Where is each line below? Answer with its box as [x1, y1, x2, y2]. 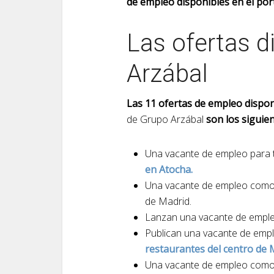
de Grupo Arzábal [127, 113, 206, 126]
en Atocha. [145, 163, 193, 176]
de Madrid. [145, 194, 191, 208]
